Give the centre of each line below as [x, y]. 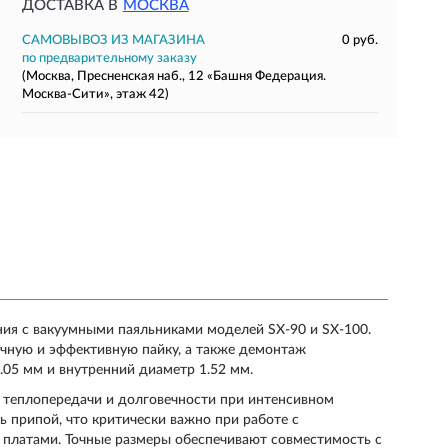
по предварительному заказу [109, 58]
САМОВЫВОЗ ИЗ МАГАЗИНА [113, 40]
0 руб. [359, 40]
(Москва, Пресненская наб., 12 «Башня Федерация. [173, 76]
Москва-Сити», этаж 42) [95, 94]
